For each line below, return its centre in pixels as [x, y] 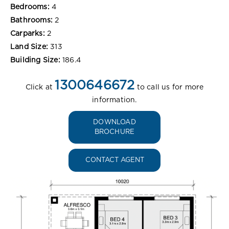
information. [114, 100]
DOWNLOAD [114, 122]
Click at [40, 87]
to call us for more [169, 87]
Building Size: [35, 60]
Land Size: [29, 47]
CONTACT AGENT [114, 160]
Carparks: [28, 33]
